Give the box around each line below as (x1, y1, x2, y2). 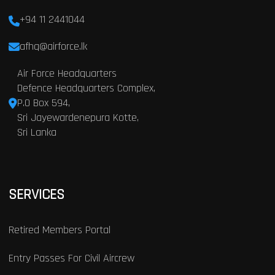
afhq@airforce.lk (19, 39, 87, 54)
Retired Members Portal (8, 223, 110, 238)
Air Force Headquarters (17, 66, 117, 81)
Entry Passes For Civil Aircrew (8, 251, 134, 266)
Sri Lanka (17, 125, 56, 140)
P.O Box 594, (17, 96, 70, 110)
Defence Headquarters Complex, (17, 81, 155, 96)
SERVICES (8, 185, 64, 204)
